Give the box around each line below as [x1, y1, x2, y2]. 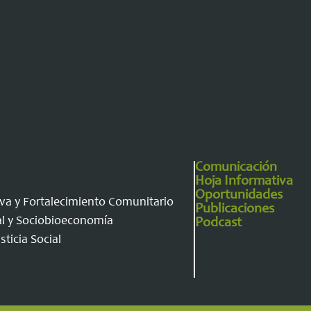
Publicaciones [194, 203, 274, 217]
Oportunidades [194, 189, 283, 203]
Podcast [194, 217, 242, 230]
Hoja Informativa [194, 175, 293, 189]
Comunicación [194, 161, 277, 175]
